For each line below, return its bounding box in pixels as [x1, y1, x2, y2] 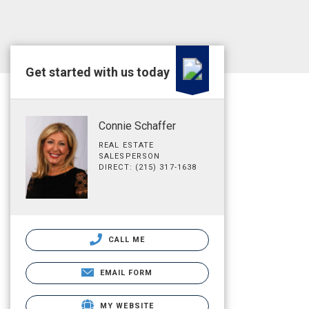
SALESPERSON [99, 152, 161, 161]
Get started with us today [26, 65, 170, 79]
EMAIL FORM [99, 268, 153, 277]
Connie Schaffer [99, 119, 176, 132]
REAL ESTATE [99, 141, 154, 150]
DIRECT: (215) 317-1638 [99, 163, 197, 172]
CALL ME [105, 235, 146, 244]
